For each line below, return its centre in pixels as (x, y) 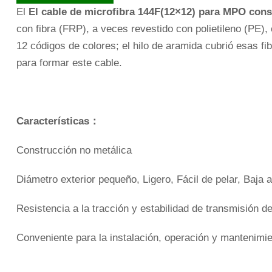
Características (53, 121)
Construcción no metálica (74, 150)
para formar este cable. (69, 63)
